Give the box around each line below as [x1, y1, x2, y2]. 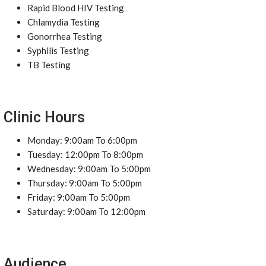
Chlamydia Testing [27, 17, 100, 27]
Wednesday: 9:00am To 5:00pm [27, 163, 151, 174]
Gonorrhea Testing [27, 31, 102, 42]
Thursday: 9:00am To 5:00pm [27, 178, 142, 188]
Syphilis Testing [27, 45, 89, 56]
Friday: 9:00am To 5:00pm [27, 192, 130, 202]
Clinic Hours [4, 109, 85, 126]
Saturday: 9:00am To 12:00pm [27, 206, 145, 217]
